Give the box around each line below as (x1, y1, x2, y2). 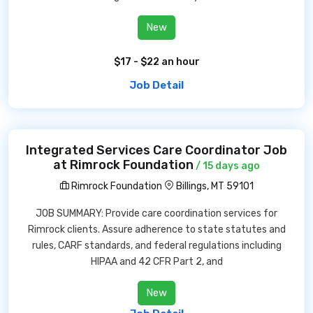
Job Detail (129, 79, 184, 92)
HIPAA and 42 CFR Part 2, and (90, 256, 223, 268)
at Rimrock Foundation (53, 157, 194, 173)
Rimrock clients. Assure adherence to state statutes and (27, 224, 286, 235)
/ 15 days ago (194, 160, 260, 172)
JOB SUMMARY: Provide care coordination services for (36, 208, 277, 219)
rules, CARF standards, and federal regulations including (31, 240, 282, 252)
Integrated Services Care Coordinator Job (26, 143, 287, 158)
